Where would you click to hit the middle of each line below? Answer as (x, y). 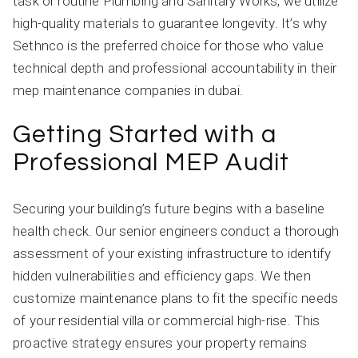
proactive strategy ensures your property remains (160, 342)
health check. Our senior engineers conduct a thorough (176, 231)
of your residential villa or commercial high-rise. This (167, 320)
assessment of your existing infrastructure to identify (172, 253)
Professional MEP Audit (151, 163)
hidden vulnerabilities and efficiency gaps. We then (162, 275)
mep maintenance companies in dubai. (128, 90)
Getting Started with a (145, 135)
